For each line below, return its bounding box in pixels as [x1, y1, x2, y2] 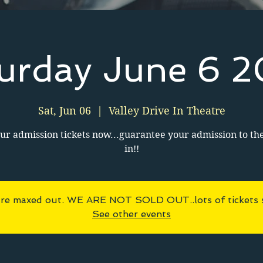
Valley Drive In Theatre [108, 104, 225, 117]
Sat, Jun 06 [38, 104, 91, 117]
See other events [92, 208, 171, 220]
